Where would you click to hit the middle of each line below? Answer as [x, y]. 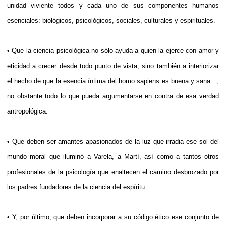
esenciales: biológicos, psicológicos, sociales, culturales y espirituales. [111, 20]
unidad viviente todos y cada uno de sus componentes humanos [113, 5]
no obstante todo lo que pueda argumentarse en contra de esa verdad [113, 96]
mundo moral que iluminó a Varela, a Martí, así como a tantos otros [113, 156]
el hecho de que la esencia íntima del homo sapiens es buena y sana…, [113, 81]
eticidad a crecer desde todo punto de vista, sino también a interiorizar [113, 66]
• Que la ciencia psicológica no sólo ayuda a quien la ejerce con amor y [113, 50]
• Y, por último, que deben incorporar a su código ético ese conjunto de [113, 217]
